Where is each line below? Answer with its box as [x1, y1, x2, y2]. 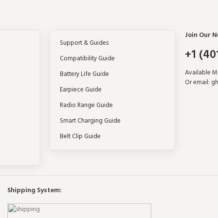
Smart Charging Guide [59, 116, 121, 127]
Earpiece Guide [59, 85, 102, 95]
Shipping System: [7, 185, 62, 197]
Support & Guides [59, 38, 109, 49]
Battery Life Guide [59, 69, 109, 80]
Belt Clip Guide [59, 131, 101, 142]
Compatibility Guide [59, 54, 115, 64]
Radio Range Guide [59, 100, 113, 111]
